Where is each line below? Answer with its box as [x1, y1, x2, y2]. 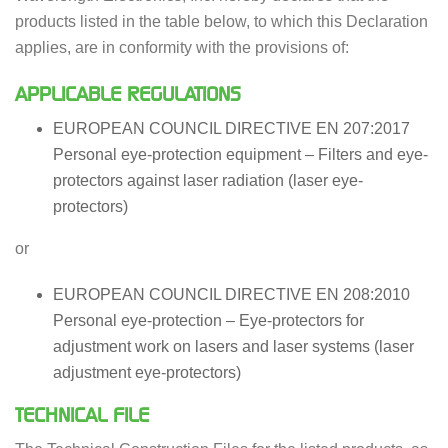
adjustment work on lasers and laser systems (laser [52, 338, 414, 356]
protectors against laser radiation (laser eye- [52, 172, 363, 190]
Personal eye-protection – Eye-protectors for [52, 312, 364, 330]
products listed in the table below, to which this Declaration [15, 13, 428, 31]
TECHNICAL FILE [15, 404, 149, 427]
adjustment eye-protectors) [52, 364, 241, 382]
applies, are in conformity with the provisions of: [15, 39, 349, 57]
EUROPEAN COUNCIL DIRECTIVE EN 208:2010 [52, 286, 410, 304]
